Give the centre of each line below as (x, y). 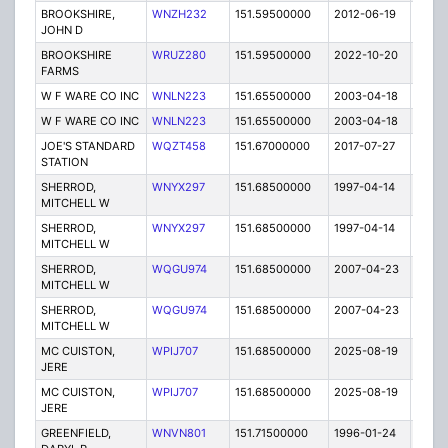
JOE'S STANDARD (87, 146)
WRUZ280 (178, 55)
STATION (64, 162)
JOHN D (61, 30)
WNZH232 (179, 14)
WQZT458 (178, 146)
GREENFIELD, (75, 433)
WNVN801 (178, 433)
